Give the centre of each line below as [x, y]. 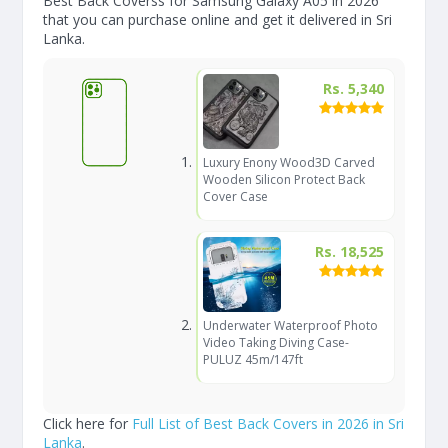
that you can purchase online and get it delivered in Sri [217, 19]
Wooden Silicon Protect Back [283, 179]
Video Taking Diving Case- [275, 342]
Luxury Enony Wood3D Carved [288, 162]
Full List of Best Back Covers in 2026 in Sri [268, 423]
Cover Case [235, 196]
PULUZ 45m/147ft [252, 359]
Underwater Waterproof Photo [290, 325]
